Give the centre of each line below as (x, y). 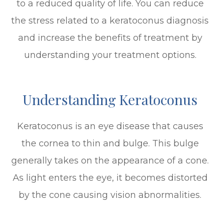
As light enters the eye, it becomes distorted (110, 178)
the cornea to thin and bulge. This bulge (110, 143)
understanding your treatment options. (110, 55)
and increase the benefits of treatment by (110, 38)
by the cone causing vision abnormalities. (110, 195)
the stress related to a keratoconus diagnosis (110, 20)
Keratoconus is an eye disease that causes (110, 126)
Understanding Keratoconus (110, 99)
